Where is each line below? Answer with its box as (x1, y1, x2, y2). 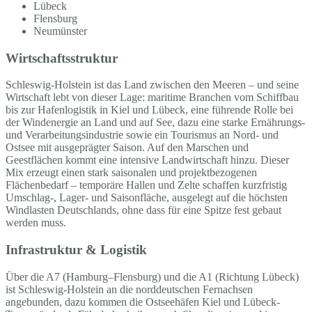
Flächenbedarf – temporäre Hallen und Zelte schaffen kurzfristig (6, 179, 287, 192)
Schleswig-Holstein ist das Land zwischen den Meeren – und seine (6, 79, 299, 91)
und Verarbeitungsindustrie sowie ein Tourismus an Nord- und (6, 129, 279, 141)
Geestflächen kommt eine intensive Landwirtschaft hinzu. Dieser (6, 154, 289, 166)
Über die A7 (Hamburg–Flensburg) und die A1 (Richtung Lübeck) (6, 270, 299, 283)
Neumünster (33, 24, 87, 37)
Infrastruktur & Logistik (6, 242, 147, 258)
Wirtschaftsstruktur (6, 50, 118, 65)
